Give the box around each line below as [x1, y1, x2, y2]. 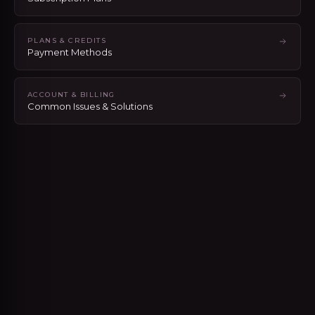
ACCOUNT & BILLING [27, 90, 115, 99]
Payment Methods [27, 46, 112, 58]
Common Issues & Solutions [27, 101, 153, 112]
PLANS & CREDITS [27, 36, 106, 45]
